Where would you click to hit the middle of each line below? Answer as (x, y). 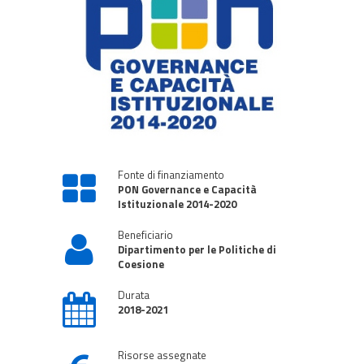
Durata (133, 295)
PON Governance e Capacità (187, 190)
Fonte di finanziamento (171, 175)
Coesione (141, 264)
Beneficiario (145, 235)
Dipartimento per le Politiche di (197, 250)
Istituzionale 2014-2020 (177, 204)
